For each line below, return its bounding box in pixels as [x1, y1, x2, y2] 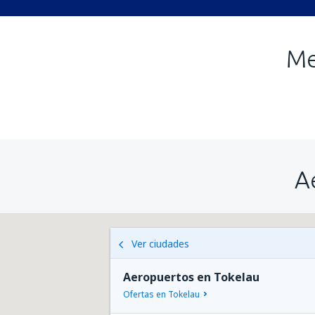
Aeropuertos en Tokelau [123, 269, 259, 285]
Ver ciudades [131, 237, 189, 250]
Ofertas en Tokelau [123, 288, 200, 300]
